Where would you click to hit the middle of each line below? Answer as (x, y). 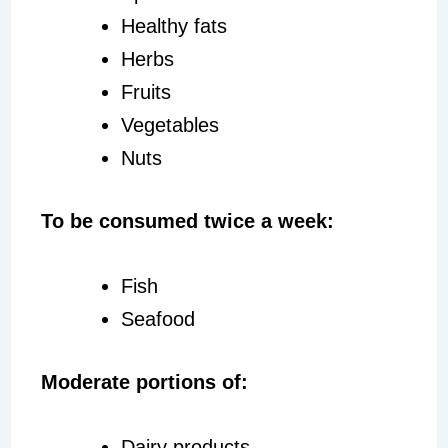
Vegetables (169, 124)
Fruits (145, 91)
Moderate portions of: (144, 381)
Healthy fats (173, 25)
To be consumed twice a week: (187, 220)
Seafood (157, 318)
